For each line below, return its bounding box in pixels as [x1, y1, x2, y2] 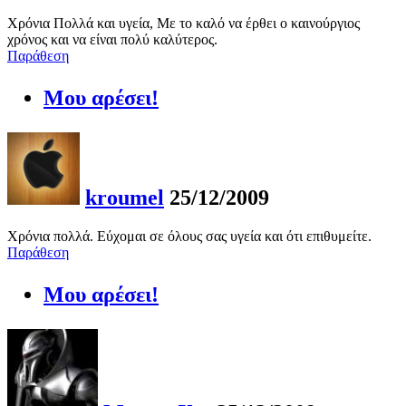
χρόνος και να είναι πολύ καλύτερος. [7, 32, 217, 48]
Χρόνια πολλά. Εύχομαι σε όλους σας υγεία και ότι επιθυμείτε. [7, 228, 372, 245]
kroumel [85, 186, 164, 210]
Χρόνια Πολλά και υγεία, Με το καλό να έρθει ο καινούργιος [7, 15, 360, 32]
